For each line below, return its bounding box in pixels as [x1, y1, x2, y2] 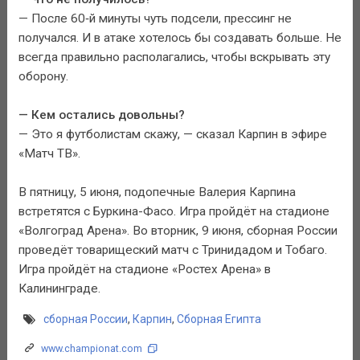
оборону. [18, 68, 68, 84]
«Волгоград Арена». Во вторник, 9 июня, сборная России [18, 223, 337, 238]
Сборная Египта [176, 313, 261, 326]
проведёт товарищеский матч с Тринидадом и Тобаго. [18, 242, 327, 257]
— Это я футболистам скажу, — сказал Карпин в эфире [18, 126, 327, 141]
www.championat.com [40, 342, 142, 355]
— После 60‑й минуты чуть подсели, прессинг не [18, 10, 292, 26]
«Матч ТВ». [18, 145, 80, 161]
